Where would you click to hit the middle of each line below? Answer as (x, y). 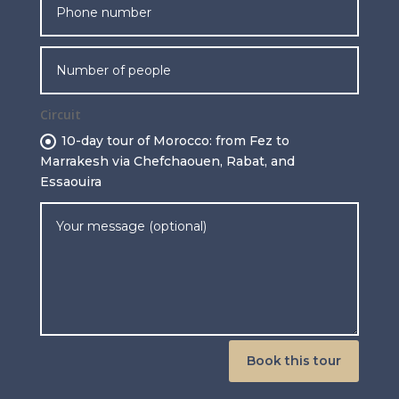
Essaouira (71, 181)
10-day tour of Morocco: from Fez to (176, 140)
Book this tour (294, 361)
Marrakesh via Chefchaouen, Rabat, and (168, 161)
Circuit (61, 114)
